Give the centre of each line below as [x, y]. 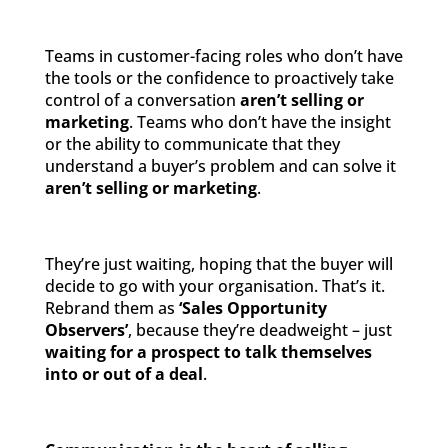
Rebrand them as [111, 308]
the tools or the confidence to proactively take [219, 78]
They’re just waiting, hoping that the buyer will [218, 264]
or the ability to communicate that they [192, 144]
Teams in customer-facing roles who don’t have [223, 56]
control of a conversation [142, 100]
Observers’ [86, 330]
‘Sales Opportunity [252, 308]
